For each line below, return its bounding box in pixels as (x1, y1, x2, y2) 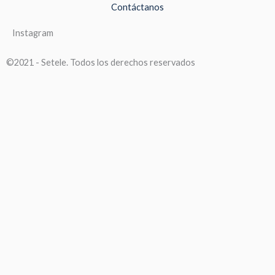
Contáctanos (111, 1, 164, 12)
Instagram (12, 27, 53, 38)
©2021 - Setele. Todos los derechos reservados (6, 56, 195, 68)
